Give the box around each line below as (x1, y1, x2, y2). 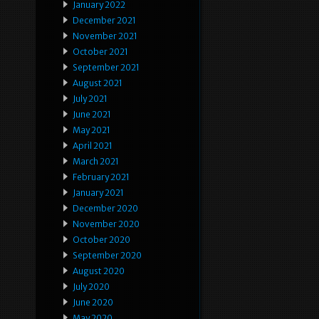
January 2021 (73, 187, 124, 199)
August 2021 (73, 78, 122, 89)
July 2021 (73, 93, 108, 105)
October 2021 (73, 46, 128, 58)
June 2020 (73, 297, 113, 308)
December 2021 (73, 15, 136, 26)
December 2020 (73, 203, 138, 214)
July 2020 (73, 281, 110, 293)
